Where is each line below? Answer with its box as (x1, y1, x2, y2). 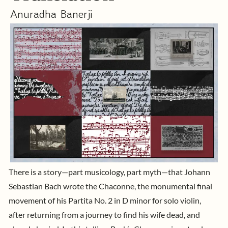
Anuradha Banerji (10, 5, 92, 22)
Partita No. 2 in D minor (68, 195, 151, 205)
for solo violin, (151, 195, 201, 205)
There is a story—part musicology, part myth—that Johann (9, 167, 210, 177)
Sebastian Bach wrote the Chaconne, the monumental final (9, 181, 212, 191)
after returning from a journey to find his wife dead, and (9, 210, 200, 219)
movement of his (9, 195, 68, 205)
